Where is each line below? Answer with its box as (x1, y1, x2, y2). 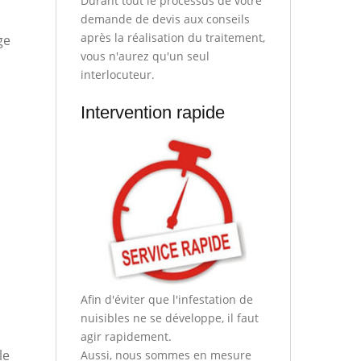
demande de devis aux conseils (80, 10, 250, 27)
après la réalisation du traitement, (80, 29, 265, 45)
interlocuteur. (80, 66, 155, 82)
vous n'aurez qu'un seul (80, 48, 210, 64)
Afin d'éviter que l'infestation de (80, 292, 253, 308)
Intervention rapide (80, 102, 225, 122)
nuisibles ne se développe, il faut (80, 310, 259, 326)
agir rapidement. (80, 329, 172, 345)
